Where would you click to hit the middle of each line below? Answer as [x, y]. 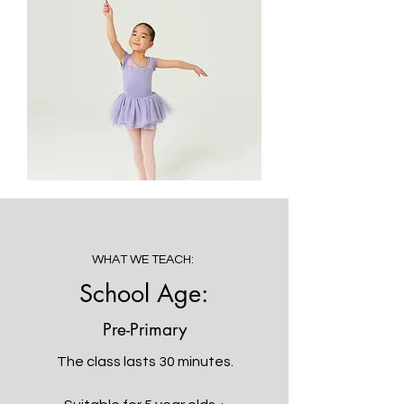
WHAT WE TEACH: [143, 259]
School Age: [144, 293]
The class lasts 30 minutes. [145, 361]
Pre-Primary [145, 329]
